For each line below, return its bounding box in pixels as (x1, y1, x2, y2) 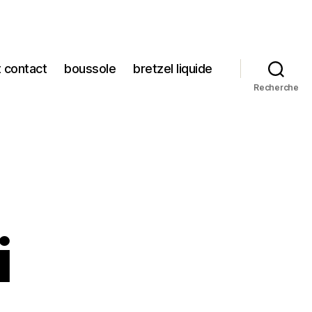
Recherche (253, 81, 299, 93)
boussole (64, 61, 116, 77)
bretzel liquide (133, 61, 212, 77)
